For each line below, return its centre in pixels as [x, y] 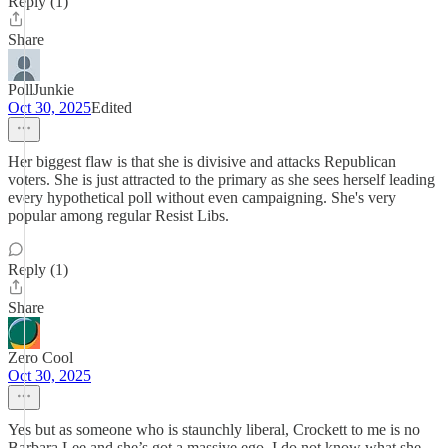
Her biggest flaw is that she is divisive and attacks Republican [202, 161]
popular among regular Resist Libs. [118, 215]
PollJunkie [41, 89]
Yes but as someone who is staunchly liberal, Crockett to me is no [214, 429]
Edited [111, 107]
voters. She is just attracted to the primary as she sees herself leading [221, 179]
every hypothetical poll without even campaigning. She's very [202, 197]
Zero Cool [40, 357]
